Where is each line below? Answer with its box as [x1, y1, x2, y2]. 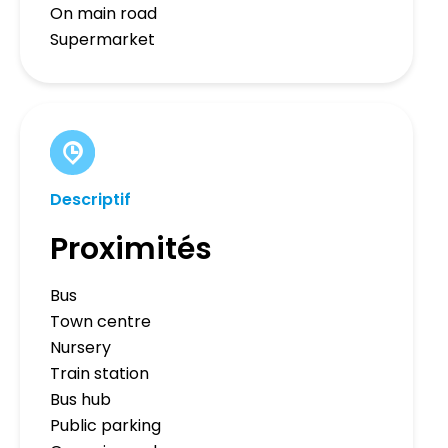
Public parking [50, 414, 161, 438]
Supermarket [50, 28, 155, 52]
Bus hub [50, 388, 111, 412]
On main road [50, 2, 157, 26]
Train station [50, 362, 149, 386]
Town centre [50, 310, 151, 334]
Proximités [50, 228, 212, 271]
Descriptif [50, 188, 131, 212]
